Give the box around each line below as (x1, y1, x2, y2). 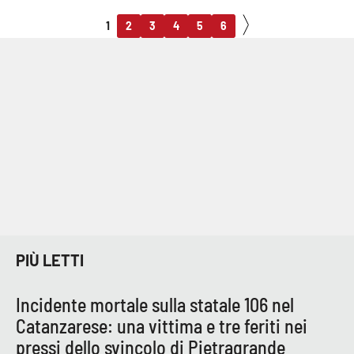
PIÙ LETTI (16, 250, 84, 270)
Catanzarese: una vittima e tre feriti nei (16, 314, 307, 337)
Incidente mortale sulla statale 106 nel (16, 292, 294, 316)
